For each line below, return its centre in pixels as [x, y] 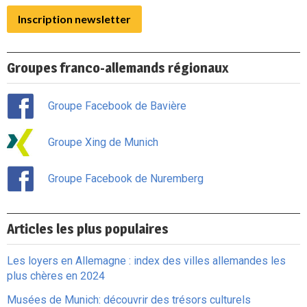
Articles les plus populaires [88, 229]
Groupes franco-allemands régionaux [118, 68]
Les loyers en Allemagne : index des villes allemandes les [146, 260]
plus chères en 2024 [56, 275]
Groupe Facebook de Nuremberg [126, 179]
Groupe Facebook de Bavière [117, 106]
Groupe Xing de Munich [103, 143]
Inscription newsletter [74, 19]
